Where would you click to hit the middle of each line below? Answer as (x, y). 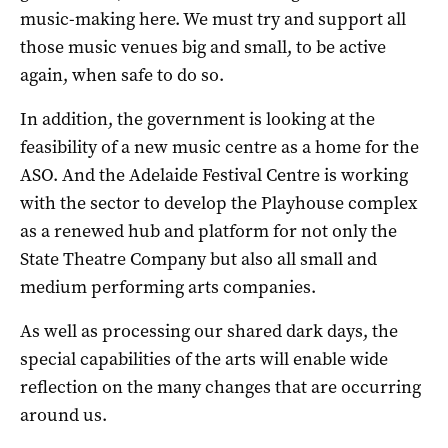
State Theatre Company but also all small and (198, 258)
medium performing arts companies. (168, 286)
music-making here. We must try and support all (213, 18)
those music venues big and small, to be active (203, 46)
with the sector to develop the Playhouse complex (218, 202)
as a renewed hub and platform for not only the (208, 230)
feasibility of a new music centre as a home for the (219, 146)
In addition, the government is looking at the (197, 118)
